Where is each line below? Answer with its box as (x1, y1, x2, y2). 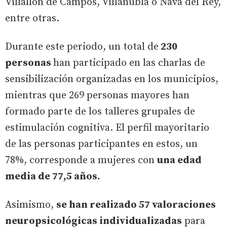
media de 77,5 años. (5, 170, 100, 183)
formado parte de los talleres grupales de (5, 105, 195, 118)
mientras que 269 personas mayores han (5, 89, 190, 102)
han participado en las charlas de (53, 56, 205, 69)
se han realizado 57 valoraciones (56, 198, 216, 211)
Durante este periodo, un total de (5, 40, 159, 53)
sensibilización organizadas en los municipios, (5, 72, 218, 86)
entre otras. (5, 12, 59, 25)
